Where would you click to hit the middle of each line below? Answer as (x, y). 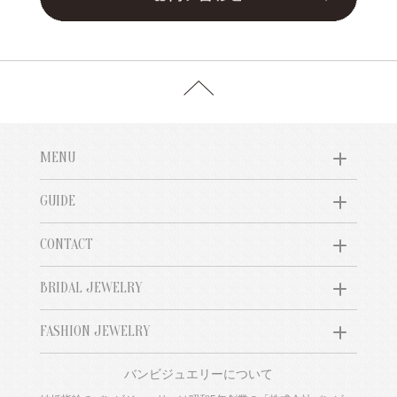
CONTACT (66, 245)
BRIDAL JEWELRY (90, 288)
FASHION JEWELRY (94, 332)
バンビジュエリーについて (198, 374)
